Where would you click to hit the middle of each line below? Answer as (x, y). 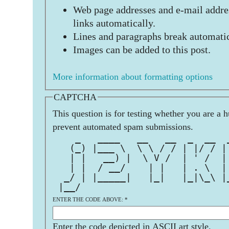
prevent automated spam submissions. (123, 127)
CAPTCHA (75, 97)
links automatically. (114, 23)
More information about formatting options (133, 77)
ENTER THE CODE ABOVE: (89, 199)
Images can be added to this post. (142, 50)
